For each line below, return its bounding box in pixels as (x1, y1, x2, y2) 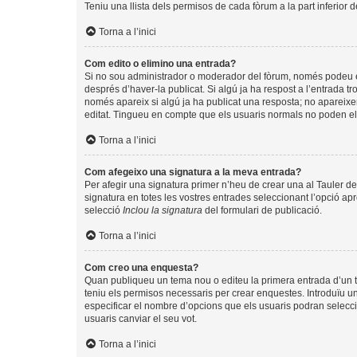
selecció (84, 204, 123, 216)
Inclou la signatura (123, 204, 202, 216)
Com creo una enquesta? (84, 261, 198, 273)
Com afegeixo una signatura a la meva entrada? (84, 166, 301, 178)
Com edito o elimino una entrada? (84, 57, 236, 69)
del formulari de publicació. (202, 204, 322, 216)
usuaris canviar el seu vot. (84, 312, 197, 324)
